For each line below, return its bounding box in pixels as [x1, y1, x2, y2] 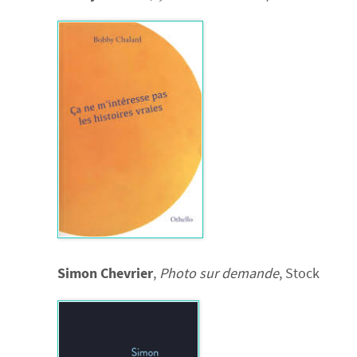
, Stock [279, 264, 320, 283]
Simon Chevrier [57, 264, 153, 283]
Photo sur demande [159, 264, 279, 283]
